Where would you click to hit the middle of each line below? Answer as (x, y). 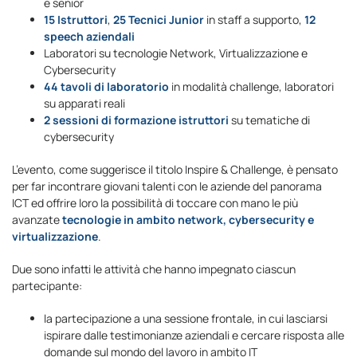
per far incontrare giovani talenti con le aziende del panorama (167, 186)
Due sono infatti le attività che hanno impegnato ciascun (154, 269)
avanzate (37, 219)
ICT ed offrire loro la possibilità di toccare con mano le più (155, 202)
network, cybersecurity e (246, 219)
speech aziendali (89, 36)
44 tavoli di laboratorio (106, 86)
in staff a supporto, (254, 19)
